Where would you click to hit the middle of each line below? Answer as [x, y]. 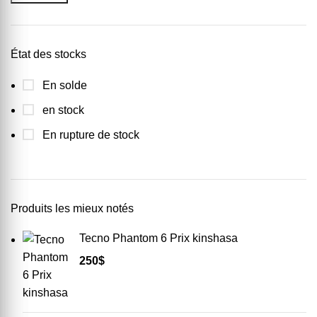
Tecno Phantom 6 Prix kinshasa [158, 238]
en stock [62, 110]
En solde [63, 85]
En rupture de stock [90, 135]
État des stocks [48, 54]
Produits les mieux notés [72, 208]
